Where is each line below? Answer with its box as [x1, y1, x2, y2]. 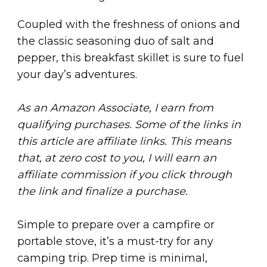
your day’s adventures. [17, 67, 137, 81]
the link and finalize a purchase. [17, 184, 188, 198]
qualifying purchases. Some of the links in [17, 117, 241, 131]
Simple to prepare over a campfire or [17, 218, 215, 231]
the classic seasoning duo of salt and [17, 34, 214, 48]
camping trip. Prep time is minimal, [17, 251, 207, 265]
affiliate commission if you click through [17, 167, 232, 181]
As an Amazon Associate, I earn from [17, 101, 213, 114]
